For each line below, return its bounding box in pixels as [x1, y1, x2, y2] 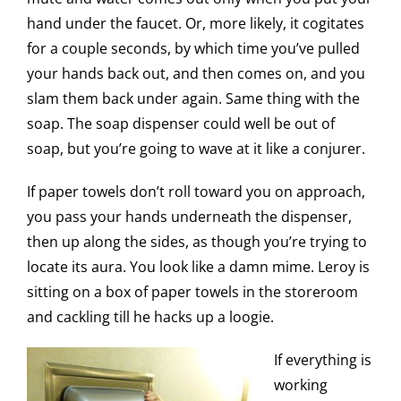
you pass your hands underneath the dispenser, [27, 207, 352, 227]
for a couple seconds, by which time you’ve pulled [27, 38, 360, 59]
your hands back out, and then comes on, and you [27, 64, 365, 84]
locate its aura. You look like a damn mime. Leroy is [27, 257, 370, 277]
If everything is [274, 350, 371, 371]
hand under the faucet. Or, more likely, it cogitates [27, 13, 364, 34]
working [274, 375, 328, 396]
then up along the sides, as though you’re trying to [27, 232, 367, 252]
